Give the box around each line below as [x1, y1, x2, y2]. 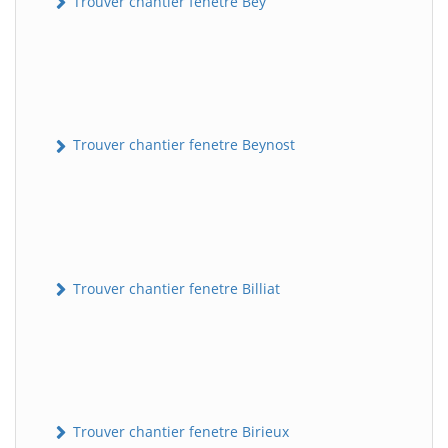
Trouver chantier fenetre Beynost [69, 135, 295, 155]
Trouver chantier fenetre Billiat [69, 278, 280, 298]
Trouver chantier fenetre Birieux [69, 421, 289, 441]
